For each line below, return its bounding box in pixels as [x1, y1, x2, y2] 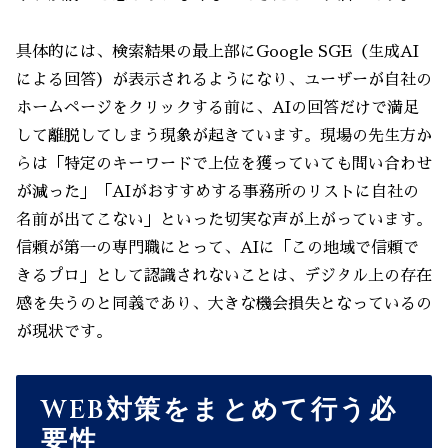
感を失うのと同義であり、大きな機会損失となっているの [16, 295, 432, 312]
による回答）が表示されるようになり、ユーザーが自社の [16, 71, 432, 88]
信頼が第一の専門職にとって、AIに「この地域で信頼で [16, 239, 419, 256]
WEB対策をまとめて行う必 [41, 392, 398, 428]
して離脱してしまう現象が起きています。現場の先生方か [16, 127, 432, 144]
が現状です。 [16, 323, 112, 340]
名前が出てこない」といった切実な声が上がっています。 [16, 211, 432, 228]
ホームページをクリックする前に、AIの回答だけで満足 [16, 99, 419, 116]
